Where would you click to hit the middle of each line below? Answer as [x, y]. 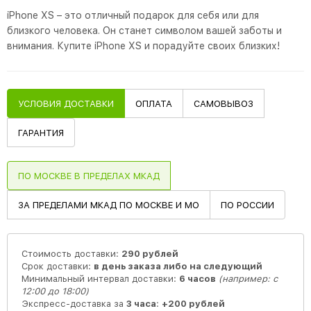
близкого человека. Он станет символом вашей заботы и [144, 31]
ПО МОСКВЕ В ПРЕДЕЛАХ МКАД [89, 176]
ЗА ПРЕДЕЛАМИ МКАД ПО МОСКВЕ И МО [109, 205]
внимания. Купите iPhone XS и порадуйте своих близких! [143, 46]
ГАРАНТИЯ [41, 133]
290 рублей [150, 254]
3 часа [141, 304]
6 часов [197, 279]
